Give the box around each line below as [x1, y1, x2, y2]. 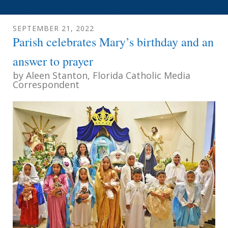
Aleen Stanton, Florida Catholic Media [26, 69, 190, 81]
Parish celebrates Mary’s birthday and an [13, 33, 214, 50]
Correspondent [13, 78, 79, 91]
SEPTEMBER [13, 23, 59, 33]
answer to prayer [13, 52, 93, 69]
